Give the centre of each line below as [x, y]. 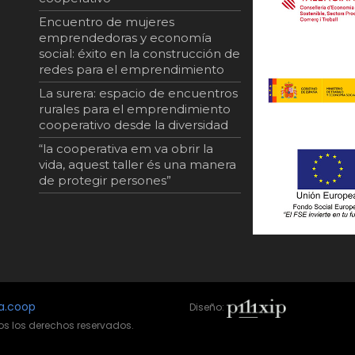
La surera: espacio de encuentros [138, 93]
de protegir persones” [105, 180]
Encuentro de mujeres [107, 22]
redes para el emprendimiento [132, 69]
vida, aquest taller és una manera [137, 164]
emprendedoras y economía [125, 38]
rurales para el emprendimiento [135, 109]
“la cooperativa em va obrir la [126, 149]
